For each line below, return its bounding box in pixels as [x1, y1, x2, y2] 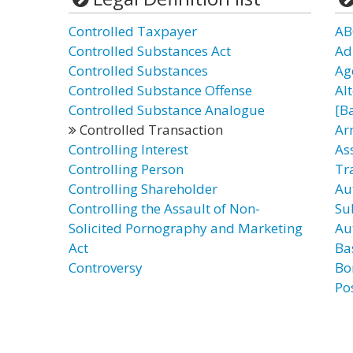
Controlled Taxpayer [69, 22, 197, 40]
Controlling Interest [69, 140, 188, 158]
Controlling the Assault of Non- [69, 199, 260, 217]
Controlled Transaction [76, 121, 223, 139]
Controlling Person [69, 160, 184, 178]
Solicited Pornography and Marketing [69, 219, 303, 237]
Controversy [69, 258, 143, 277]
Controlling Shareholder [69, 180, 217, 198]
